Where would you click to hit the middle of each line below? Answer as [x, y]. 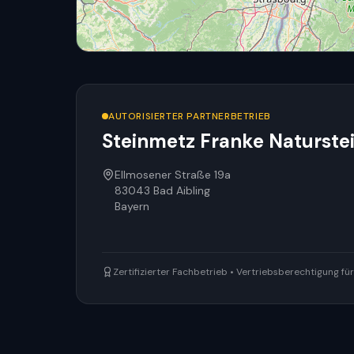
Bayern [132, 206]
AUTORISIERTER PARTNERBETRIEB [190, 116]
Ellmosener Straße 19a [173, 175]
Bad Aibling [182, 190]
